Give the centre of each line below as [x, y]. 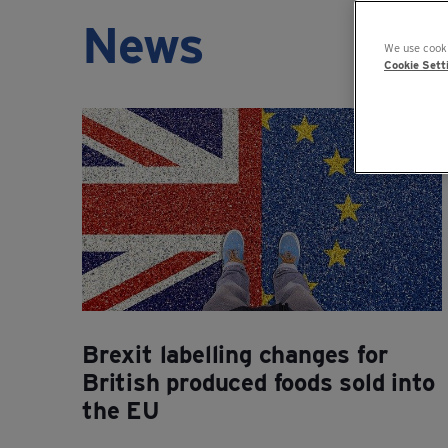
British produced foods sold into [258, 382]
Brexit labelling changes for [235, 354]
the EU [121, 410]
